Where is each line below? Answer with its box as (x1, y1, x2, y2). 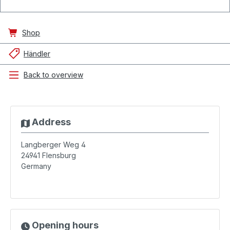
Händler (24, 49, 50, 58)
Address (29, 117, 71, 127)
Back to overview (24, 70, 83, 79)
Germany (21, 162, 51, 170)
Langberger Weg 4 (21, 140, 86, 149)
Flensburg (42, 151, 76, 160)
